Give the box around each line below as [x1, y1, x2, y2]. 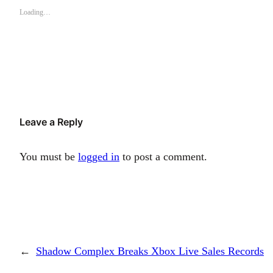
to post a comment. [119, 151, 207, 163]
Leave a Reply [19, 116, 83, 129]
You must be [19, 151, 78, 163]
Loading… [19, 8, 51, 17]
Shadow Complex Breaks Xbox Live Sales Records [36, 245, 264, 258]
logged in [78, 151, 119, 163]
